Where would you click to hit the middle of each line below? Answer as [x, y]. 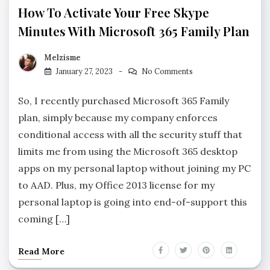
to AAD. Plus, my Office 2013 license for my [116, 185]
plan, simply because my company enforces [118, 117]
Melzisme [63, 57]
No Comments [167, 71]
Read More [41, 251]
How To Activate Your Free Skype [114, 12]
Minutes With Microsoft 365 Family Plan [134, 31]
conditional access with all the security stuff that [130, 134]
